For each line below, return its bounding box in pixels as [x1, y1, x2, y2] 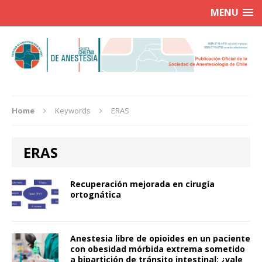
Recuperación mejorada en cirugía [70, 178, 215, 190]
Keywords [55, 105, 91, 116]
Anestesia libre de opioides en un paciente [70, 233, 250, 244]
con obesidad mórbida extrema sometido [70, 243, 245, 255]
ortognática [70, 189, 121, 201]
